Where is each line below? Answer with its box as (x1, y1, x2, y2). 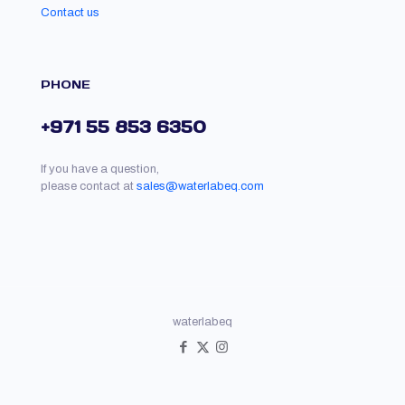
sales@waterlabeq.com (137, 180, 264, 193)
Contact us (41, 6, 99, 20)
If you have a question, (41, 163, 159, 176)
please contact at (41, 180, 137, 193)
